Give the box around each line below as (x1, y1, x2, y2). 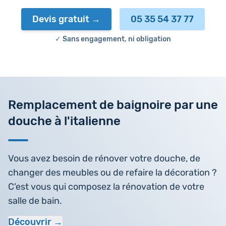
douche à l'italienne (8, 114, 121, 128)
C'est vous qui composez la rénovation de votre (8, 181, 204, 192)
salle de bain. (8, 195, 62, 206)
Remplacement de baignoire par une (8, 98, 218, 112)
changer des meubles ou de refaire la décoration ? (8, 167, 217, 178)
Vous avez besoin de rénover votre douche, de (8, 153, 200, 164)
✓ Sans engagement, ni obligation (55, 35, 171, 43)
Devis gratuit (32, 14, 89, 25)
